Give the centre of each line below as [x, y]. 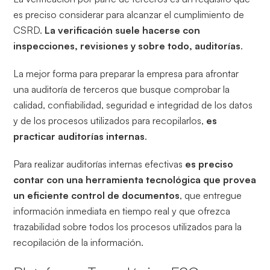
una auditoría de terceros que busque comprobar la [122, 89]
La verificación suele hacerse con [123, 30]
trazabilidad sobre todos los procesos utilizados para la [128, 226]
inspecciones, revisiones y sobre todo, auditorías [127, 46]
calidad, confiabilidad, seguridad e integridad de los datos [133, 105]
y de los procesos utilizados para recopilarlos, [110, 120]
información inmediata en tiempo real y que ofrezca [122, 211]
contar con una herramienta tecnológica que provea [135, 179]
